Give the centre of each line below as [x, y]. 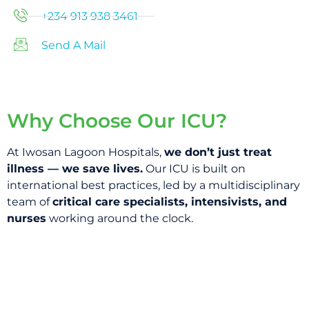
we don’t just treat [218, 152]
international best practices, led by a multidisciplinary [153, 185]
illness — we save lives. [75, 168]
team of [30, 201]
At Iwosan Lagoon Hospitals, [86, 152]
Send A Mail [73, 45]
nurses [27, 218]
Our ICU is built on [194, 168]
